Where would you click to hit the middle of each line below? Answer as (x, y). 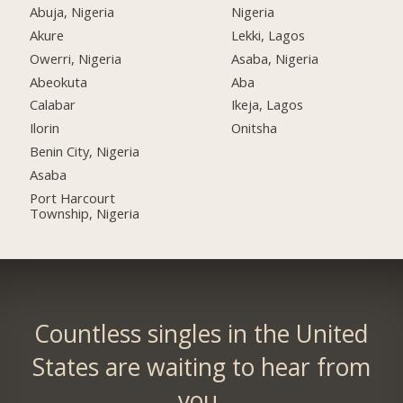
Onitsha (255, 128)
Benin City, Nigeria (85, 152)
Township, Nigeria (85, 214)
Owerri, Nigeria (76, 58)
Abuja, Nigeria (72, 11)
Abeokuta (59, 81)
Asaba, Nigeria (275, 58)
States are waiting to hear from (201, 367)
